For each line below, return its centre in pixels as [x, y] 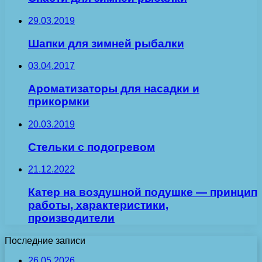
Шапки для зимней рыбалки [106, 43]
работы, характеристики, [98, 205]
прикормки [59, 102]
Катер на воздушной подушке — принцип [143, 192]
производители [71, 218]
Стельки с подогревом [92, 147]
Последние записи [45, 240]
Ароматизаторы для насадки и [114, 89]
